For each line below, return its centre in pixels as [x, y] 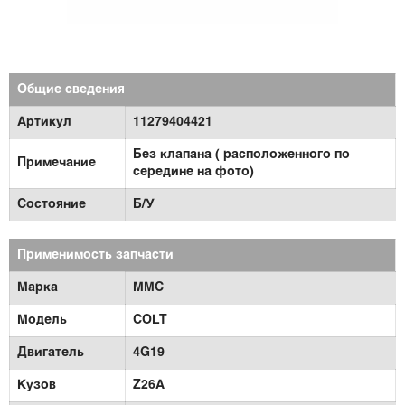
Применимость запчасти [95, 255]
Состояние [52, 205]
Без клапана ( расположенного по [241, 155]
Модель [42, 320]
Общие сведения [71, 90]
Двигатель [51, 353]
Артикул [44, 122]
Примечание [57, 163]
